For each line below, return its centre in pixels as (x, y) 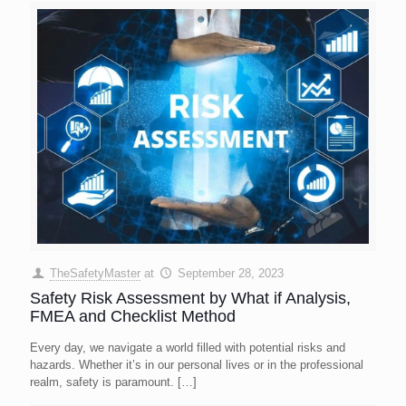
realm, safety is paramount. (102, 382)
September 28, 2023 (231, 273)
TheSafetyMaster (96, 273)
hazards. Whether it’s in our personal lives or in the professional (197, 365)
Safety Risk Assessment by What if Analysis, (190, 298)
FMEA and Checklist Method (133, 316)
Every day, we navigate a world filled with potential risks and (188, 348)
